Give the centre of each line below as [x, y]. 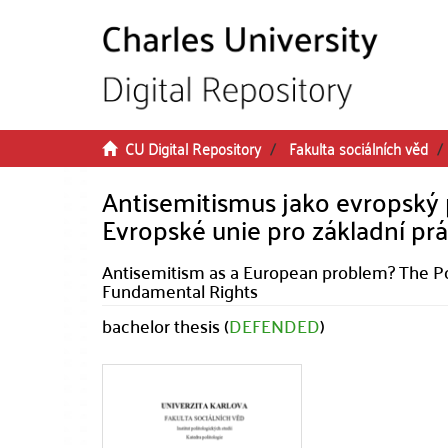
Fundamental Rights [180, 290]
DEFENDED [274, 325]
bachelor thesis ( [165, 325]
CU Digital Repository [193, 148]
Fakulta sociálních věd [358, 148]
